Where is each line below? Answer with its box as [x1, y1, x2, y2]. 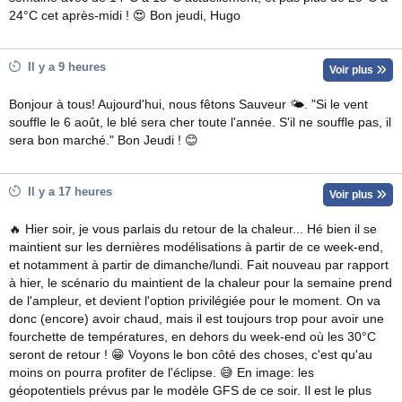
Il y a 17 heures [21, 184, 112, 198]
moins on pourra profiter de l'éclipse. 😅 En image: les [9, 365, 314, 380]
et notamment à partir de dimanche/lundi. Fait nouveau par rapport [9, 258, 389, 272]
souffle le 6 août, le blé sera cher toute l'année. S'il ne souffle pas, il [9, 115, 391, 129]
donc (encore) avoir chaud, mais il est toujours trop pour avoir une [9, 311, 384, 326]
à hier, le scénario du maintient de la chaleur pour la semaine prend [9, 275, 392, 290]
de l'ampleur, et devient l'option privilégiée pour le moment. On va [9, 293, 380, 308]
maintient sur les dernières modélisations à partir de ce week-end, [9, 240, 383, 254]
